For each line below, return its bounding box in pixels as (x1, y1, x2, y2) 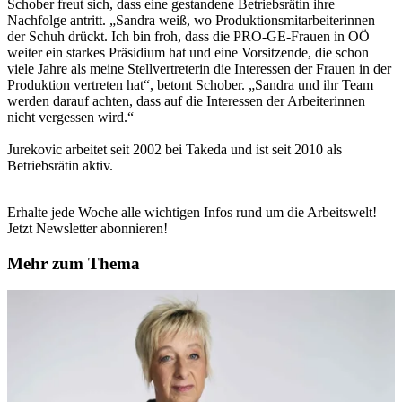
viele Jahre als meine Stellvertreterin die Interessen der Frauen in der (7, 60, 391, 76)
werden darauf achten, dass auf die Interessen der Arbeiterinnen (7, 92, 365, 109)
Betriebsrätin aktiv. (7, 157, 113, 173)
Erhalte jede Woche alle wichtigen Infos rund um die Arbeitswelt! (7, 204, 377, 220)
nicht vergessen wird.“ (7, 109, 134, 125)
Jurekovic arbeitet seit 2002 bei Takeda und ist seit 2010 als (7, 141, 342, 157)
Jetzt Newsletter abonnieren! (7, 220, 168, 236)
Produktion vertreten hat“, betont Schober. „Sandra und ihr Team (7, 76, 373, 92)
